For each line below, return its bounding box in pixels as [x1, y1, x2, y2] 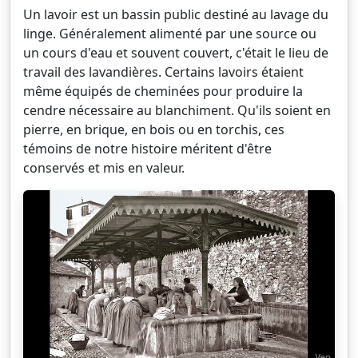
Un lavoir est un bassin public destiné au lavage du [23, 5, 328, 23]
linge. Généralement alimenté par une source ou [23, 24, 316, 42]
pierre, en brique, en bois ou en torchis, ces [23, 120, 284, 138]
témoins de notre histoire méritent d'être [23, 139, 272, 157]
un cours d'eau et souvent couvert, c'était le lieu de [23, 43, 328, 62]
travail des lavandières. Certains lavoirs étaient [23, 62, 304, 81]
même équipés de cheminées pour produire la [23, 82, 303, 100]
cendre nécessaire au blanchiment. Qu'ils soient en [23, 101, 331, 119]
